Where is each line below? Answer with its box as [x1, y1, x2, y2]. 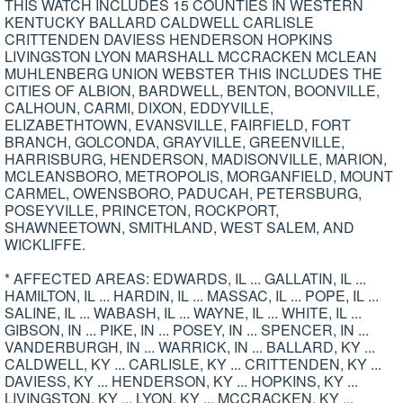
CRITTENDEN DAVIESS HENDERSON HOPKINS [4, 29, 333, 50]
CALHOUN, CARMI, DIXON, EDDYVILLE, [4, 97, 273, 119]
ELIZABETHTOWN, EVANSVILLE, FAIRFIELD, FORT [4, 114, 351, 136]
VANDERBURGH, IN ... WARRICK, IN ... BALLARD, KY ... [4, 336, 375, 358]
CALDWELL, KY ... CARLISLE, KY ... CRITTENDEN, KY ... [4, 354, 381, 375]
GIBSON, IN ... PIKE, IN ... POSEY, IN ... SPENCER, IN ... [4, 319, 369, 341]
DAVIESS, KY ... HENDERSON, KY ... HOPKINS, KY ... [4, 371, 358, 392]
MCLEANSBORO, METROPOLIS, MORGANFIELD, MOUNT [4, 166, 393, 187]
